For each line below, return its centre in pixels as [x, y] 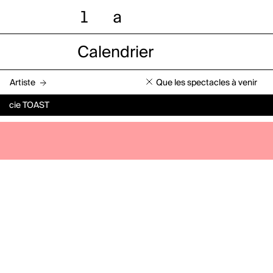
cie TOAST [29, 106]
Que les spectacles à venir [207, 83]
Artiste [23, 83]
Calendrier [115, 53]
